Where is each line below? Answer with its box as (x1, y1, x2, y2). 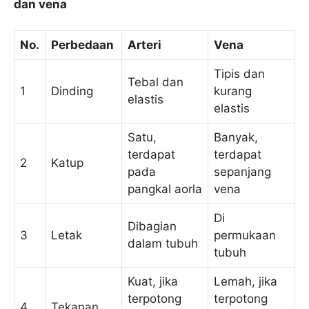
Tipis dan (214, 67, 265, 81)
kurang (214, 84, 252, 99)
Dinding (51, 84, 93, 99)
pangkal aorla (128, 182, 202, 197)
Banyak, (214, 130, 258, 145)
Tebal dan (128, 75, 183, 90)
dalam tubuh (128, 237, 198, 251)
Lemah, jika (214, 275, 277, 289)
